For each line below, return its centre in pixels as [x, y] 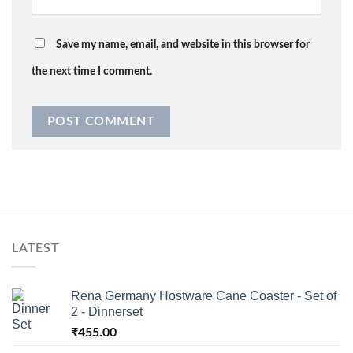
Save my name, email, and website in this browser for [183, 45]
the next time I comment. [92, 72]
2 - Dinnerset [107, 312]
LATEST [36, 248]
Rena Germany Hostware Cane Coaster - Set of [204, 296]
